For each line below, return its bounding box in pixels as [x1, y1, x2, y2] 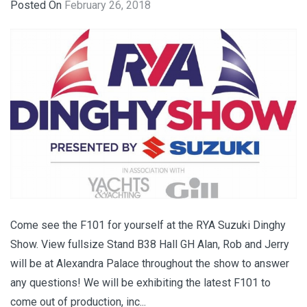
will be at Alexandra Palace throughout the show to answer [10, 257, 289, 271]
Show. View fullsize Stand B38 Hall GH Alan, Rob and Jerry [10, 238, 289, 251]
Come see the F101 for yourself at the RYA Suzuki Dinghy [10, 219, 286, 232]
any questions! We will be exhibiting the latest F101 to [10, 276, 271, 290]
